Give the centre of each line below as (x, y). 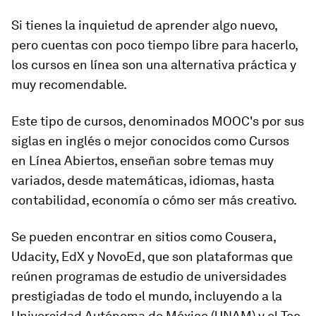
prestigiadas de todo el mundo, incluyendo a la (147, 296)
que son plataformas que (219, 256)
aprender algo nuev (210, 25)
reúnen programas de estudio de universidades (149, 276)
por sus (283, 121)
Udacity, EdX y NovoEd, (78, 256)
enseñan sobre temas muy (197, 160)
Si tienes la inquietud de (82, 25)
